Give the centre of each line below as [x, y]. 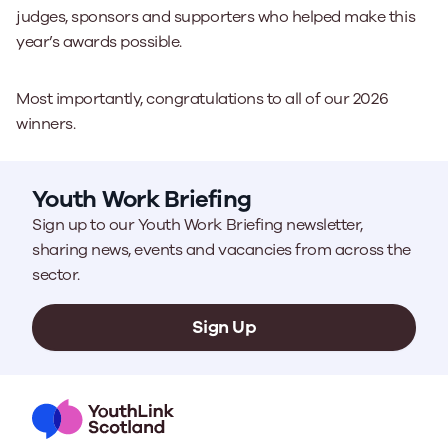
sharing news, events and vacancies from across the [221, 250]
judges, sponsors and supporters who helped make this [216, 17]
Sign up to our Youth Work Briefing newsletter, [197, 225]
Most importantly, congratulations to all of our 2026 [202, 99]
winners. [46, 124]
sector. [56, 275]
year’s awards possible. [99, 42]
